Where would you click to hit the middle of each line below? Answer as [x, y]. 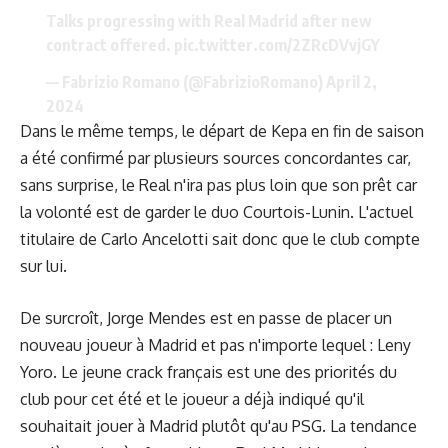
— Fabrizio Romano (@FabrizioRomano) [185, 81]
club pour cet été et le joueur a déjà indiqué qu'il [192, 399]
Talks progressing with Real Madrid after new [208, 20]
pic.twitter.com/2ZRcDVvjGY [276, 44]
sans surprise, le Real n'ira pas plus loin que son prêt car [218, 184]
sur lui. [43, 265]
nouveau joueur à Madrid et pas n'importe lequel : [198, 345]
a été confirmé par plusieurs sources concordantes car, [215, 157]
